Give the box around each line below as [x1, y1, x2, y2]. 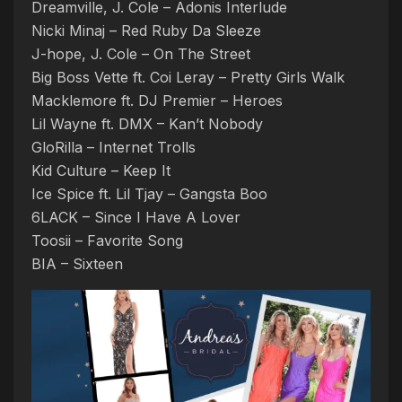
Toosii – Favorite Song [31, 232, 183, 249]
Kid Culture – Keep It [31, 162, 170, 179]
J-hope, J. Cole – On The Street [31, 45, 250, 63]
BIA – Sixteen [31, 255, 123, 273]
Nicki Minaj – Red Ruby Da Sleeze [31, 22, 261, 39]
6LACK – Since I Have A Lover [31, 208, 240, 226]
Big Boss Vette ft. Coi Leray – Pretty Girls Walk [31, 68, 345, 86]
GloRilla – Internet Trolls [31, 138, 196, 156]
